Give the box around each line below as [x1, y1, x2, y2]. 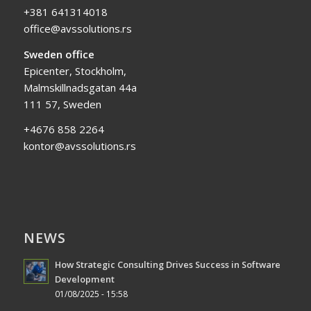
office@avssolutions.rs [23, 21, 132, 35]
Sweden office [23, 47, 94, 61]
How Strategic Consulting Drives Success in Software [54, 258, 280, 271]
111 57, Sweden [23, 96, 101, 111]
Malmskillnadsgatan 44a [23, 80, 137, 94]
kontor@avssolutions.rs [23, 139, 136, 153]
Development [54, 273, 115, 286]
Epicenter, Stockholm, [23, 63, 126, 78]
